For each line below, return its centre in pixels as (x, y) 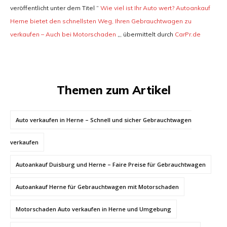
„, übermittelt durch (145, 34)
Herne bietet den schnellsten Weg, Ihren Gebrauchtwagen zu (101, 21)
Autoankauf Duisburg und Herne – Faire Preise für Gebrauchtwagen (111, 165)
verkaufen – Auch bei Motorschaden (63, 34)
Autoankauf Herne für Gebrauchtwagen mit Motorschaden (97, 187)
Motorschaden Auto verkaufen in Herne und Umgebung (93, 209)
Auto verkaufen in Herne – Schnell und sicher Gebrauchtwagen (104, 120)
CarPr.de (188, 34)
